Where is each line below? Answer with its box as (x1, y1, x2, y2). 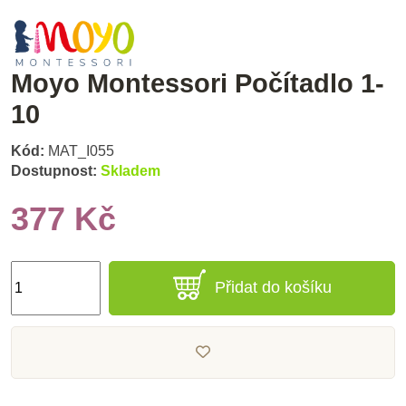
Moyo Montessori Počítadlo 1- (11, 68, 384, 98)
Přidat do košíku (214, 278, 332, 296)
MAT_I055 (48, 142, 114, 159)
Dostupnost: (11, 162, 97, 179)
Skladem (101, 162, 160, 179)
